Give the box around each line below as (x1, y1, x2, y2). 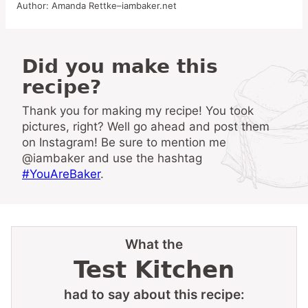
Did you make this (22, 55, 38, 78)
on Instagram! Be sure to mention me (22, 135, 226, 150)
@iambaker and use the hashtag (22, 151, 202, 166)
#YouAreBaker (22, 167, 100, 181)
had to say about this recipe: (63, 287, 245, 303)
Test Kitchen (74, 256, 234, 284)
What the (125, 236, 183, 253)
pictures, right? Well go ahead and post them (22, 120, 269, 134)
